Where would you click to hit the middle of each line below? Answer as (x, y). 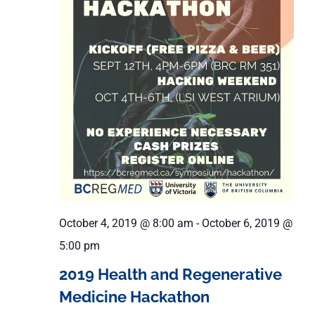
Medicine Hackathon (134, 297)
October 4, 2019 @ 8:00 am (126, 224)
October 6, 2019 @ (247, 224)
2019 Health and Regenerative (171, 275)
